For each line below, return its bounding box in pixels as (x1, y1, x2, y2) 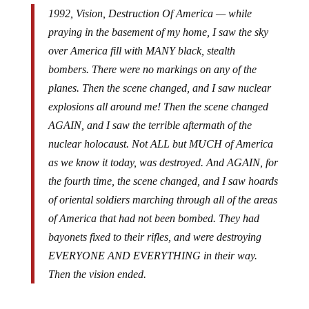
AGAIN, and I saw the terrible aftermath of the (48, 119, 252, 131)
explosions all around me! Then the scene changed (48, 101, 268, 112)
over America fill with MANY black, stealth (48, 45, 235, 57)
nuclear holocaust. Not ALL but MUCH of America (48, 138, 273, 150)
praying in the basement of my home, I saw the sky (48, 26, 268, 38)
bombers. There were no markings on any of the (48, 63, 257, 75)
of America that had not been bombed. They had (48, 212, 259, 224)
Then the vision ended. (48, 268, 146, 280)
